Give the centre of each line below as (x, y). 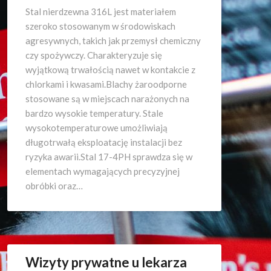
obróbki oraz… (54, 186)
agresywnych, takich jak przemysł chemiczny (113, 41)
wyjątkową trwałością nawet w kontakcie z (110, 70)
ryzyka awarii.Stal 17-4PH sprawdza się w (109, 157)
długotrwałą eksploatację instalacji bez (104, 142)
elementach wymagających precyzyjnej (103, 171)
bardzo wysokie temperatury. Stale (94, 113)
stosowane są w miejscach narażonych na (107, 99)
